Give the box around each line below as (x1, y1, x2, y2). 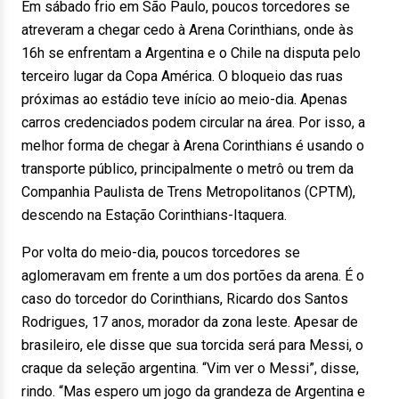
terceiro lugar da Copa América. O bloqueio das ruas (21, 68, 343, 85)
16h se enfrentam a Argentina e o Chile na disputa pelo (21, 45, 361, 61)
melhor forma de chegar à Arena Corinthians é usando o (21, 137, 364, 154)
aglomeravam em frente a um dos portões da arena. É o (21, 267, 364, 284)
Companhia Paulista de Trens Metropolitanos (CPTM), (21, 183, 355, 200)
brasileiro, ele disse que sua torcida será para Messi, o (21, 337, 363, 354)
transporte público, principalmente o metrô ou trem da (21, 160, 354, 177)
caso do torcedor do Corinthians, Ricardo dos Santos (21, 290, 348, 307)
